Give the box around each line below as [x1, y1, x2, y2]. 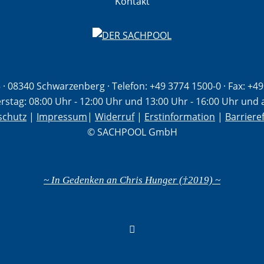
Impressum [37, 110, 87, 123]
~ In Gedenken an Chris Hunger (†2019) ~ [44, 174, 220, 186]
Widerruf [95, 110, 134, 123]
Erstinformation [144, 110, 215, 123]
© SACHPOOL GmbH [87, 125, 177, 138]
